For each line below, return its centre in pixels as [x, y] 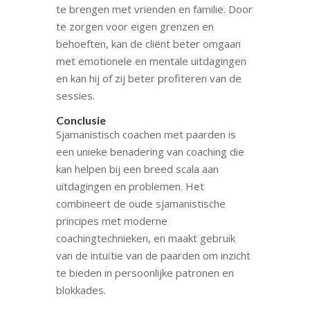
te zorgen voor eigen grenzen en [135, 26]
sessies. [75, 95]
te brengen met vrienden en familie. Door [154, 9]
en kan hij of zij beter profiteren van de [148, 78]
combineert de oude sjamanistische [140, 203]
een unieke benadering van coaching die [150, 151]
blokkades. [81, 290]
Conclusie [81, 120]
